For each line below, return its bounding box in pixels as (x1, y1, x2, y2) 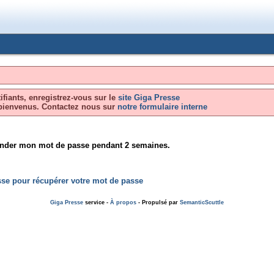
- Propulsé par (136, 199, 180, 206)
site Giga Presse (118, 93, 180, 102)
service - (83, 199, 110, 206)
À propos (110, 199, 136, 206)
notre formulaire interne (114, 102, 207, 111)
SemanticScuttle (180, 199, 224, 206)
